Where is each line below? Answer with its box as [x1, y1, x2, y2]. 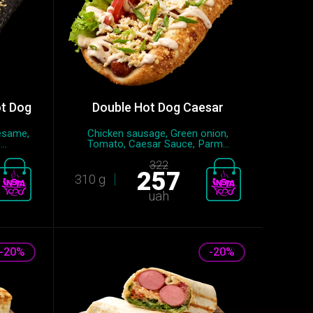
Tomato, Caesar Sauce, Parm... [87, 138, 229, 150]
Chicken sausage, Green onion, [87, 127, 228, 140]
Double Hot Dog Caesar [92, 100, 224, 115]
